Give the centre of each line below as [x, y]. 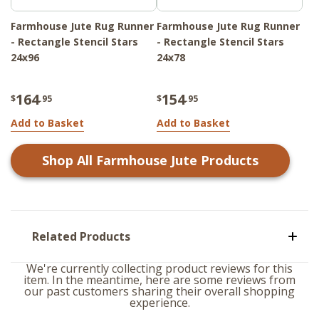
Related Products [81, 237]
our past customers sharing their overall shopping [159, 292]
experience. [159, 303]
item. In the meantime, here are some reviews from [159, 280]
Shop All [69, 161]
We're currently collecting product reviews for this [159, 269]
